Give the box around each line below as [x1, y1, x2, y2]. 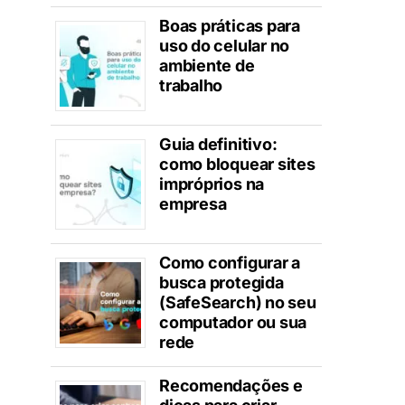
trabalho [159, 76, 223, 96]
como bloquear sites [159, 155, 316, 174]
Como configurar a [159, 253, 301, 273]
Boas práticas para [159, 16, 300, 36]
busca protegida [159, 273, 284, 293]
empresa [159, 194, 227, 214]
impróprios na [159, 174, 265, 194]
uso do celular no [159, 36, 290, 56]
